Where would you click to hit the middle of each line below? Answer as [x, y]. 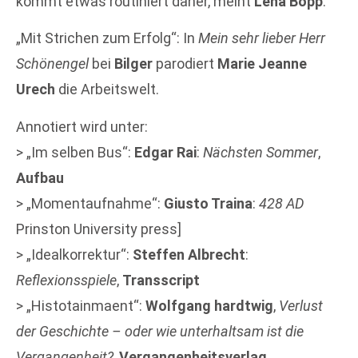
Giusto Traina [208, 203]
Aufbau [40, 177]
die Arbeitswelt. [107, 89]
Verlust [301, 305]
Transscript [161, 280]
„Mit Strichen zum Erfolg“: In [107, 38]
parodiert [185, 64]
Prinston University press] [99, 229]
